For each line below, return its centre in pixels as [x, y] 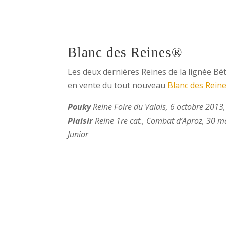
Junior [78, 134]
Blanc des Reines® [125, 52]
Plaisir [80, 120]
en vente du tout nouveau [117, 85]
